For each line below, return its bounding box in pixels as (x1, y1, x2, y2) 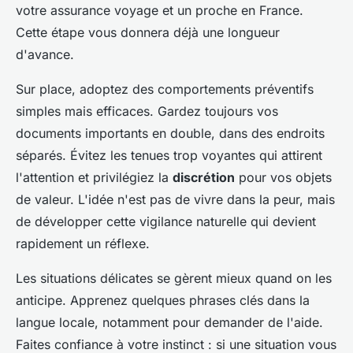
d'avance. (16, 46, 74, 62)
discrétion (173, 169, 235, 185)
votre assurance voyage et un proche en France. (16, 2, 303, 18)
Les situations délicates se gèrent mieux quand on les (16, 269, 332, 286)
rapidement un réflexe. (16, 235, 150, 251)
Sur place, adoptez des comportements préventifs (16, 80, 314, 97)
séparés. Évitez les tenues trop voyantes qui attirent (16, 147, 322, 163)
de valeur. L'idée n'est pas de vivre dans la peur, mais (16, 191, 335, 207)
